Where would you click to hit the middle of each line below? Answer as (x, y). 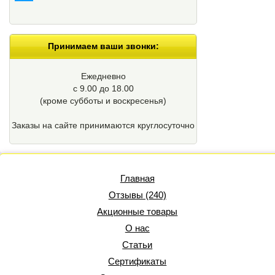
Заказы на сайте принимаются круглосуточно (103, 125)
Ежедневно (103, 76)
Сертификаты (137, 261)
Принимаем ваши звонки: (103, 46)
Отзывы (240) (137, 195)
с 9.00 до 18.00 (103, 88)
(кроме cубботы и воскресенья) (103, 100)
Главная (137, 178)
